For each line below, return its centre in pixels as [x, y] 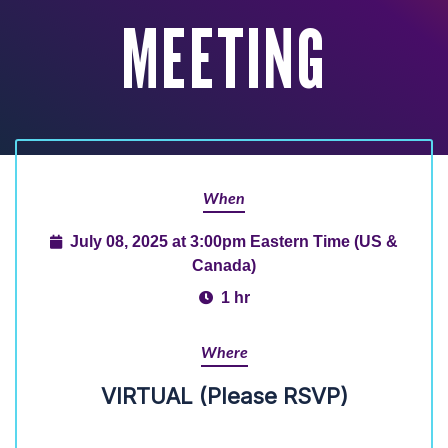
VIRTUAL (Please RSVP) [224, 396]
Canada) [224, 265]
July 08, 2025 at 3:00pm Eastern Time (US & [234, 241]
